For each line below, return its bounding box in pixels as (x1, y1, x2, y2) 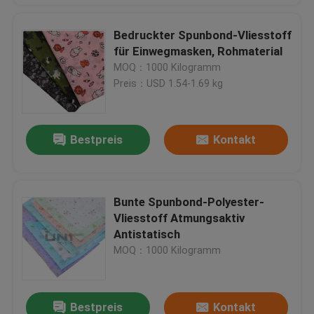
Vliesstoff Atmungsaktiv (114, 211, 245, 226)
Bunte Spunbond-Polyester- (114, 195, 265, 210)
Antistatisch (114, 227, 181, 242)
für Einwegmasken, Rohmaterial (114, 43, 283, 58)
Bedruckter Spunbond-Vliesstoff (114, 27, 292, 42)
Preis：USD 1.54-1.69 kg (114, 77, 224, 89)
